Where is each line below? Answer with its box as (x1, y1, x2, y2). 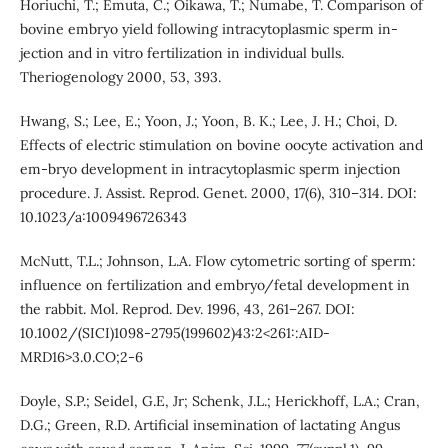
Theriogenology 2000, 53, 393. (19, 68, 221, 87)
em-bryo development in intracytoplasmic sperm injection (19, 160, 401, 179)
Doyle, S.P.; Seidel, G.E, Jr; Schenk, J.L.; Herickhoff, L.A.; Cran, (19, 392, 420, 411)
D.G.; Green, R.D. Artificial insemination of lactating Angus (19, 416, 400, 435)
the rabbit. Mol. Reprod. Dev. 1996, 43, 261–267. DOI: (19, 300, 355, 319)
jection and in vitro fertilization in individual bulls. (19, 44, 344, 63)
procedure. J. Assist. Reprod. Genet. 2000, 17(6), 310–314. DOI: (19, 184, 417, 203)
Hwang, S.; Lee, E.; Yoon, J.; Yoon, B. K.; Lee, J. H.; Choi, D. (19, 112, 397, 131)
